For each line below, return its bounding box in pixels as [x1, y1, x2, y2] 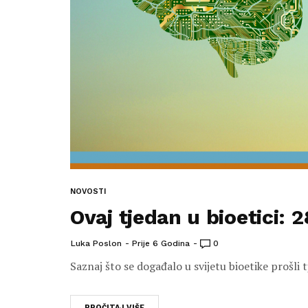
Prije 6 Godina [132, 239, 190, 248]
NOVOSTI [70, 187, 106, 196]
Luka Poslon [71, 239, 122, 248]
